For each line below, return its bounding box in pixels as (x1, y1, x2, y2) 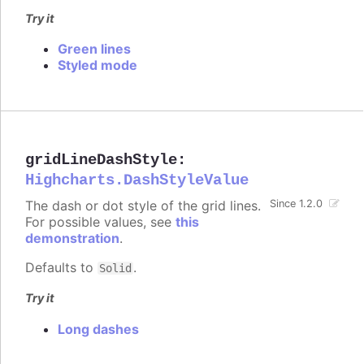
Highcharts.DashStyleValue (25, 171, 249, 190)
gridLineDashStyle (25, 151, 177, 170)
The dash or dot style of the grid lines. (25, 197, 261, 214)
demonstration (25, 230, 119, 247)
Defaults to (25, 259, 97, 276)
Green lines (58, 41, 131, 58)
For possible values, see (25, 214, 175, 231)
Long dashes (58, 320, 139, 337)
